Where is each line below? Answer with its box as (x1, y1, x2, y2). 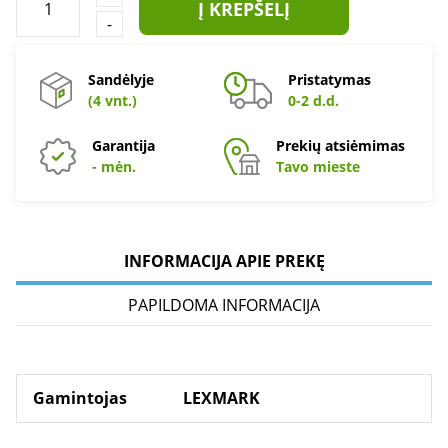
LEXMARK (183, 387, 260, 409)
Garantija (92, 136, 155, 155)
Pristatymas (288, 70, 371, 89)
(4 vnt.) (88, 91, 137, 110)
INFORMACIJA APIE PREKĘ (123, 250, 325, 272)
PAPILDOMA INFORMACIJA (128, 294, 320, 316)
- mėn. (92, 157, 136, 176)
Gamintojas (33, 387, 127, 409)
